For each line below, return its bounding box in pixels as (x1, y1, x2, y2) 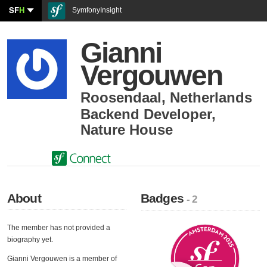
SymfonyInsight (70, 6, 122, 14)
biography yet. (7, 235, 53, 244)
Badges (141, 191, 187, 205)
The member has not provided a (7, 223, 110, 232)
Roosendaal (80, 89, 162, 105)
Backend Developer (80, 106, 212, 122)
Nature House (80, 122, 173, 138)
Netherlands (170, 89, 252, 105)
